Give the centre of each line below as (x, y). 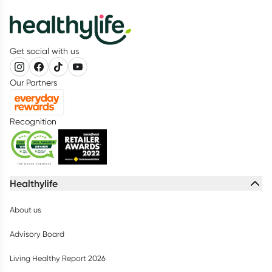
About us (25, 210)
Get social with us (44, 51)
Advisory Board (37, 234)
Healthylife (34, 184)
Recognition (33, 122)
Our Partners (33, 83)
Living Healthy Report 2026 (58, 259)
